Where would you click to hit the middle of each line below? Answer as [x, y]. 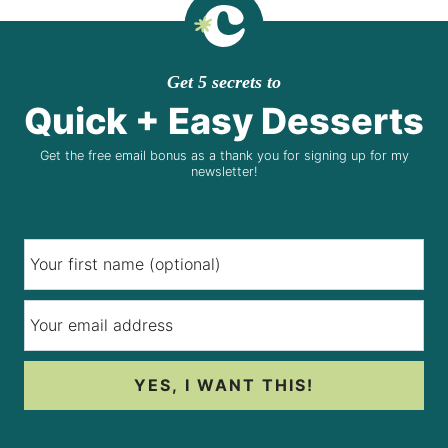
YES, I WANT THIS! [224, 384]
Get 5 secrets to [224, 81]
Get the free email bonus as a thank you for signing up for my [224, 155]
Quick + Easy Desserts [224, 120]
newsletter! [224, 171]
